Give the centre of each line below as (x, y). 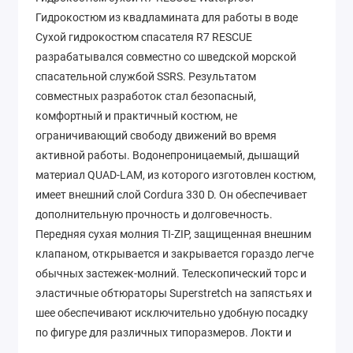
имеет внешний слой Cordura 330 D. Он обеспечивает (171, 195)
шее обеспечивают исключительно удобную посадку (172, 313)
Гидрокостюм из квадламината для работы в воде (167, 18)
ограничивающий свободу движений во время (156, 136)
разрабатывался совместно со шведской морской (166, 57)
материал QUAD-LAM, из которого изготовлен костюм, (176, 175)
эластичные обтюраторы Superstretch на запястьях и (174, 294)
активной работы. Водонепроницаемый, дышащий (167, 156)
